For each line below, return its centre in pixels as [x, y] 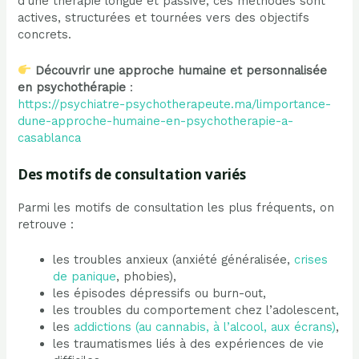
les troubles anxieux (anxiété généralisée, [174, 260]
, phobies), [147, 277]
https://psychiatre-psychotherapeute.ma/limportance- [175, 104]
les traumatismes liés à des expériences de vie [189, 344]
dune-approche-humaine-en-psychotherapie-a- [156, 121]
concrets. [45, 35]
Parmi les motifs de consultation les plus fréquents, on [176, 207]
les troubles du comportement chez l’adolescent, [196, 311]
